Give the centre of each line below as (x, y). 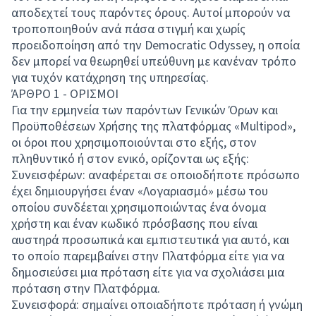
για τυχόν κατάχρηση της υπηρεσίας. (110, 77)
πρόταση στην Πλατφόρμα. (86, 288)
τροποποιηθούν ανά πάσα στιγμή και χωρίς (128, 29)
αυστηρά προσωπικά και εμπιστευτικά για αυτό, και (150, 239)
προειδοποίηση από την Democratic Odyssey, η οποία (156, 45)
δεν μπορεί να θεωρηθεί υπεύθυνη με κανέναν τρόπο (154, 61)
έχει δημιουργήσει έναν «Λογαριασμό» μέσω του (140, 191)
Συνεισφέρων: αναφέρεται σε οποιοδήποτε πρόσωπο (156, 175)
